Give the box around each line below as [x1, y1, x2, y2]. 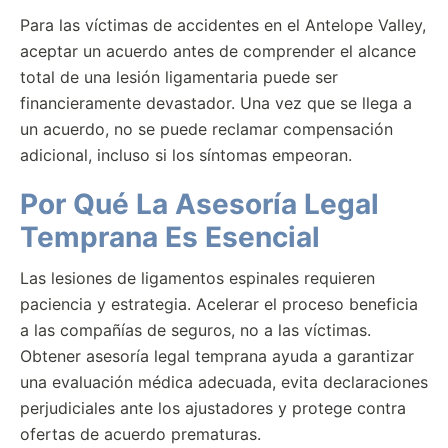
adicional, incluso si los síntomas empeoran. [20, 145, 352, 165]
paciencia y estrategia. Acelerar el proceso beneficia [20, 294, 418, 314]
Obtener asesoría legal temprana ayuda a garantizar [20, 346, 414, 366]
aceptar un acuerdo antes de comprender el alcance [20, 41, 416, 61]
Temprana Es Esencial [20, 220, 320, 254]
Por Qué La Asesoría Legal [20, 187, 379, 221]
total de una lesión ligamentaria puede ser [20, 67, 338, 87]
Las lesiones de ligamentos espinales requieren [20, 268, 375, 288]
